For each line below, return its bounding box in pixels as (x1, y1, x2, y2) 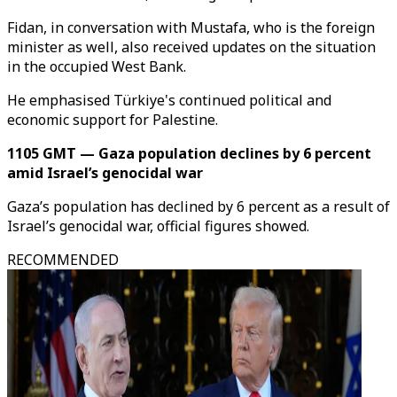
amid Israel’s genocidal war (7, 163, 203, 183)
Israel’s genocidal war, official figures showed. (7, 216, 309, 236)
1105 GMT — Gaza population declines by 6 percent (7, 144, 371, 163)
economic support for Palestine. (7, 110, 218, 129)
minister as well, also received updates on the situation (7, 37, 376, 57)
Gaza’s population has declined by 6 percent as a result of (7, 197, 390, 216)
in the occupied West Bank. (7, 57, 186, 76)
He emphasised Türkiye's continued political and (7, 90, 331, 110)
